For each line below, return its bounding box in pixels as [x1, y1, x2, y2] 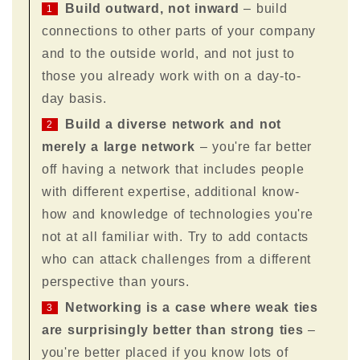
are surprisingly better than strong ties [41, 322, 304, 337]
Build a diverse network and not [65, 117, 282, 131]
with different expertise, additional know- [41, 184, 300, 198]
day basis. [41, 91, 107, 105]
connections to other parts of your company [41, 23, 317, 38]
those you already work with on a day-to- [41, 68, 301, 83]
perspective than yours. [41, 274, 190, 288]
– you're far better [194, 139, 313, 153]
